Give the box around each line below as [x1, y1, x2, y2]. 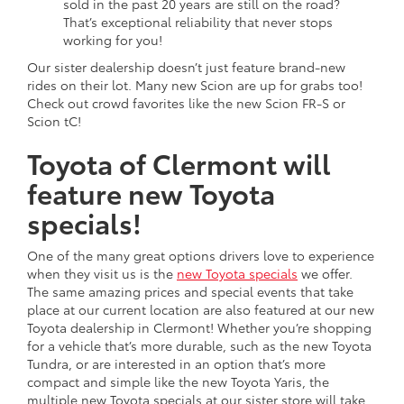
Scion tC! [27, 111, 81, 130]
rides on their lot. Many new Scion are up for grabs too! [27, 75, 363, 94]
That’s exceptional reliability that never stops [63, 12, 333, 31]
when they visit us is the [27, 263, 177, 282]
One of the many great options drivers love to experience [27, 245, 374, 264]
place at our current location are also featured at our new [27, 299, 374, 318]
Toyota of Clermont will [27, 142, 331, 182]
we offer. [298, 263, 353, 282]
